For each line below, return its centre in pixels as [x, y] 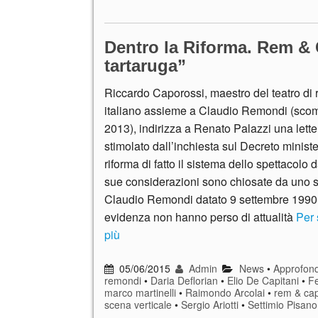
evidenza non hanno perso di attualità [200, 216]
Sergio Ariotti [210, 304]
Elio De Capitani [263, 280]
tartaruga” [145, 65]
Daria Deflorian [184, 280]
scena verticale [138, 304]
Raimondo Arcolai [225, 292]
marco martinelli [140, 292]
